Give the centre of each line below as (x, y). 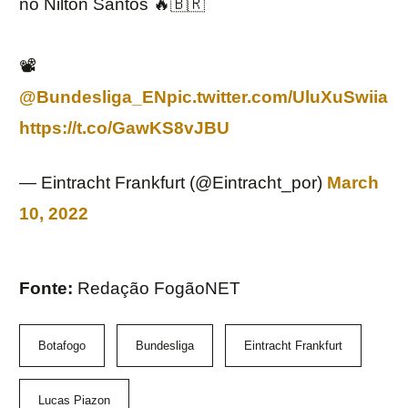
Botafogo (62, 346)
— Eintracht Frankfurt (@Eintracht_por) (173, 183)
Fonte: (48, 289)
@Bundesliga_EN (93, 97)
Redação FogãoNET (159, 289)
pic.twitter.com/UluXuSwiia (277, 97)
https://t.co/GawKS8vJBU (124, 128)
